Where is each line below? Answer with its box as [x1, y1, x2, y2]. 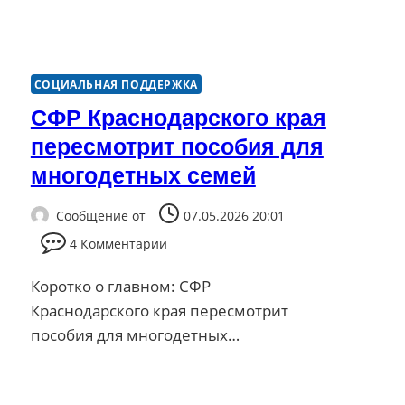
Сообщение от [55, 206, 146, 224]
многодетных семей [30, 163, 256, 189]
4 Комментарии [69, 234, 167, 252]
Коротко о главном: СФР [30, 275, 211, 297]
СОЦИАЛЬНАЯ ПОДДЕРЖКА [33, 77, 198, 92]
